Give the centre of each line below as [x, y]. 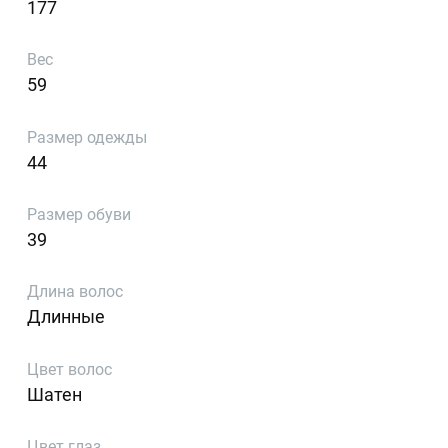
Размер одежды [87, 137]
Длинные [66, 317]
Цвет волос [70, 369]
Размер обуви [79, 215]
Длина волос [75, 292]
